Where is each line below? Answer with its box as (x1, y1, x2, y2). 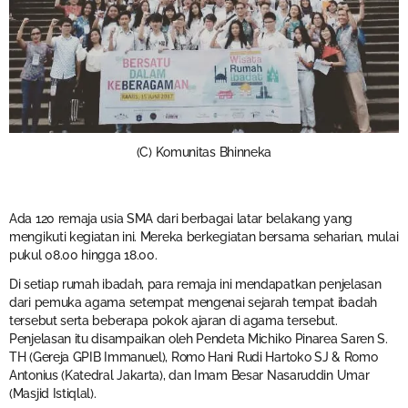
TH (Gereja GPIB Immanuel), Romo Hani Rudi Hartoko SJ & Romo (9, 349, 378, 364)
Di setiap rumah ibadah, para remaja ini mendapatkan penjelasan (9, 276, 382, 291)
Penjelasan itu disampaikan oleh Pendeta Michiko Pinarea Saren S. (9, 331, 388, 346)
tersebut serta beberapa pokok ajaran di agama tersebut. (9, 312, 338, 328)
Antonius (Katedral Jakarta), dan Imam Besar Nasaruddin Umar (9, 367, 370, 382)
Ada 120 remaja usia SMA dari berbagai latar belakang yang (9, 210, 352, 226)
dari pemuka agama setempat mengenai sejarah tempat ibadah (9, 294, 377, 310)
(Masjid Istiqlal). (9, 385, 97, 401)
